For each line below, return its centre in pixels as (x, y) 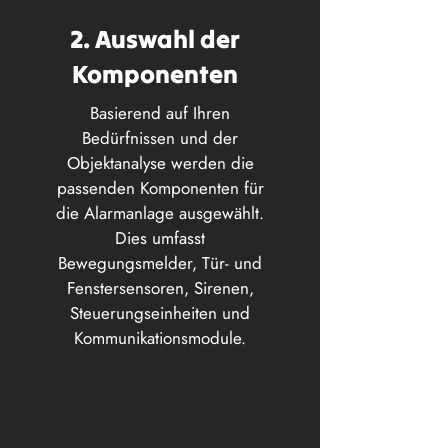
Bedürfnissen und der (160, 138)
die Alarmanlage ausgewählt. (160, 213)
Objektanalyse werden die (160, 163)
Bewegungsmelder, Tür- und (160, 263)
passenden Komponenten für (160, 188)
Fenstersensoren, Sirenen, (160, 288)
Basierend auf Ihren (160, 113)
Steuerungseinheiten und (160, 313)
